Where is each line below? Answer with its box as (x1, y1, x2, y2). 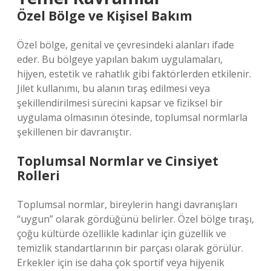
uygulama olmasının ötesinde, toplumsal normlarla (17, 111, 247, 124)
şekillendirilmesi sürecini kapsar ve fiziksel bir (17, 96, 223, 109)
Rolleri (17, 167, 60, 184)
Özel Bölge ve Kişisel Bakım (17, 7, 192, 24)
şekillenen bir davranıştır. (17, 125, 131, 139)
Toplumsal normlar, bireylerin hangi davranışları (17, 198, 237, 211)
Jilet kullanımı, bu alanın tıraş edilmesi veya (17, 82, 210, 95)
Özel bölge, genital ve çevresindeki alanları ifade (17, 38, 234, 51)
